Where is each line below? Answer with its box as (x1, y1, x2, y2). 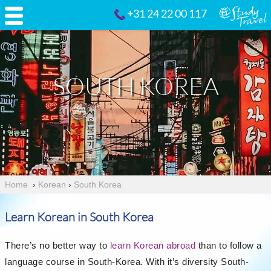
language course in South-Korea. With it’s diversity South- (5, 256, 249, 267)
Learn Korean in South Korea (5, 209, 154, 224)
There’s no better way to (5, 240, 110, 250)
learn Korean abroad (109, 240, 195, 250)
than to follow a (195, 240, 262, 250)
